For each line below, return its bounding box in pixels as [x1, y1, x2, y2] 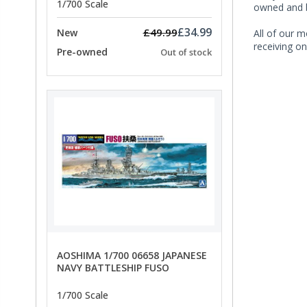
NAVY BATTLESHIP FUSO [57, 261, 169, 275]
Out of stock [160, 46, 212, 59]
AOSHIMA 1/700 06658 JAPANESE [57, 249, 207, 262]
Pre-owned [57, 45, 108, 59]
